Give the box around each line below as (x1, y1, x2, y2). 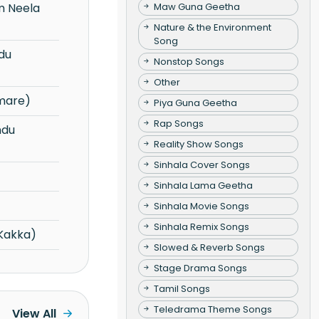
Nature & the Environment (153, 20, 271, 34)
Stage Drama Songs (153, 261, 247, 275)
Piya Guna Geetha (153, 95, 237, 110)
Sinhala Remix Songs (153, 219, 249, 234)
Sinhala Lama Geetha (153, 178, 253, 192)
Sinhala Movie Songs (153, 199, 249, 213)
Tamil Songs (153, 281, 210, 296)
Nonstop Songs (153, 54, 224, 68)
